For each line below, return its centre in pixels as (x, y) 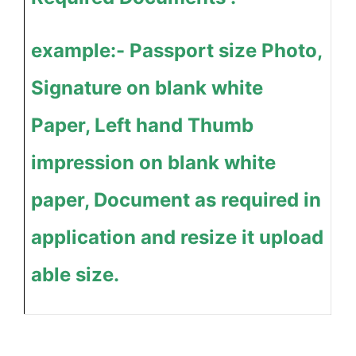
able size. (75, 275)
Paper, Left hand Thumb (142, 126)
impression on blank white (153, 163)
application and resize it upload (177, 238)
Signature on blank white (147, 88)
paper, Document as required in (176, 200)
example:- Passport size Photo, (176, 51)
